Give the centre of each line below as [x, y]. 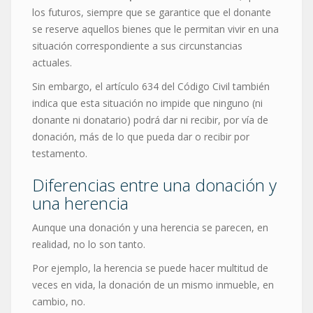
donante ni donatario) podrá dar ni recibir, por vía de [150, 120]
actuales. [52, 63]
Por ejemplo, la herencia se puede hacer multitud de [150, 268]
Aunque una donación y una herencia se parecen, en [150, 228]
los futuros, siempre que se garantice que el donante [152, 13]
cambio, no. [59, 302]
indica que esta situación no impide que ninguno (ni [147, 103]
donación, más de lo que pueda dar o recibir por [141, 137]
